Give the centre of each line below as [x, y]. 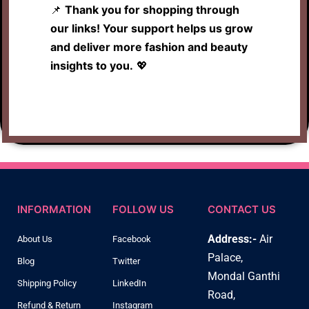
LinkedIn [129, 283]
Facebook [131, 239]
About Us [35, 239]
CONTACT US [241, 209]
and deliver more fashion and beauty [149, 47]
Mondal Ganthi [243, 276]
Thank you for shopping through [152, 9]
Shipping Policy [47, 283]
